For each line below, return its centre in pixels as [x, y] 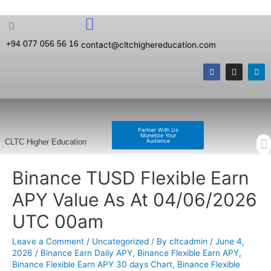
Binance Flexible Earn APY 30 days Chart [92, 264]
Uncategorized [120, 241]
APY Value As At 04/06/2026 [135, 199]
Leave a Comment [48, 241]
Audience [158, 141]
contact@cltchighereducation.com [149, 45]
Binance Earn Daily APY [87, 253]
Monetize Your [158, 135]
